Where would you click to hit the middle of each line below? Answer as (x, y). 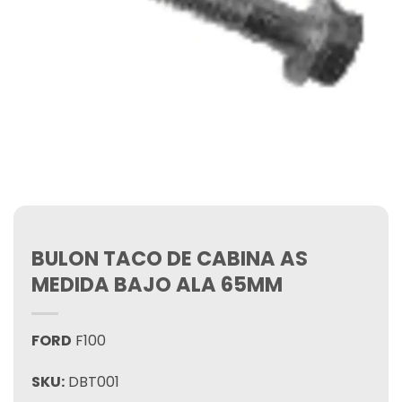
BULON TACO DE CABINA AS (170, 258)
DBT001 (92, 381)
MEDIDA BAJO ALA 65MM (157, 284)
